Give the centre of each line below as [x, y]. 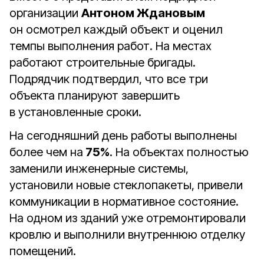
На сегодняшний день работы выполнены [123, 136]
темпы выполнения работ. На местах [110, 46]
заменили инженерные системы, [99, 169]
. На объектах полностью [179, 152]
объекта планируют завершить [95, 95]
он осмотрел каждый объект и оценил [116, 29]
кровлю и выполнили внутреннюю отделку [127, 235]
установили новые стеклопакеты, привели [126, 185]
